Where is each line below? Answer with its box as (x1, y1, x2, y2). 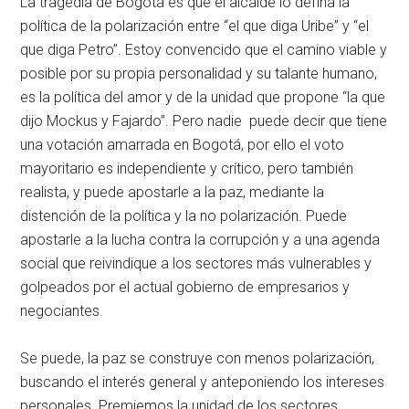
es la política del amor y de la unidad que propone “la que (20, 88, 386, 106)
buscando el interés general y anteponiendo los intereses (20, 372, 385, 391)
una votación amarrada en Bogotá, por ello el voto (20, 135, 345, 153)
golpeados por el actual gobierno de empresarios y (20, 278, 351, 296)
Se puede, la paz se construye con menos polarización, (20, 349, 375, 367)
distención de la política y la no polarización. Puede (20, 206, 348, 225)
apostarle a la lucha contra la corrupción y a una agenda (20, 230, 381, 248)
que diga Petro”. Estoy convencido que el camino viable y (20, 40, 388, 58)
